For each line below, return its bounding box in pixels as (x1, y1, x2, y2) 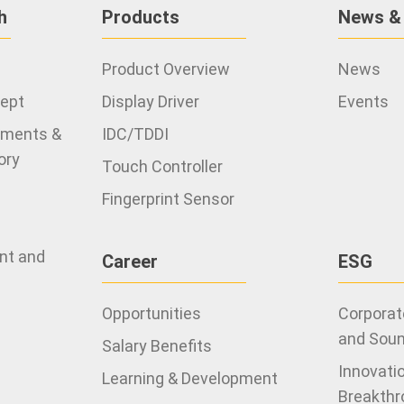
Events (337, 92, 389, 111)
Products (102, 6, 180, 28)
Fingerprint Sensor (102, 189, 235, 208)
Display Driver (102, 92, 200, 111)
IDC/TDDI (102, 124, 170, 143)
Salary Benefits (102, 336, 213, 355)
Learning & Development (102, 369, 279, 388)
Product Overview (102, 60, 231, 78)
